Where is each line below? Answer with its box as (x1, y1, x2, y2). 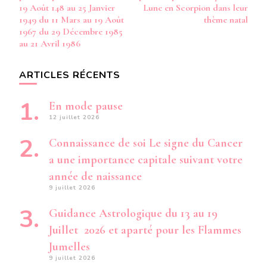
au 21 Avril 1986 (19, 38, 80, 49)
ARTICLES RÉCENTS (19, 69, 120, 82)
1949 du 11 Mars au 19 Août (19, 14, 124, 26)
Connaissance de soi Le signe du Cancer (49, 136, 243, 150)
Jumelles (49, 240, 90, 254)
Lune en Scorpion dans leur (143, 2, 248, 14)
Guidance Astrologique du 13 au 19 (49, 206, 218, 221)
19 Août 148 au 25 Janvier (19, 2, 115, 14)
